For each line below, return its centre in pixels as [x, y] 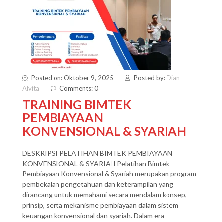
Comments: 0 [79, 88]
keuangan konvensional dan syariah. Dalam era [93, 215]
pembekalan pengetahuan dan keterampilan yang [98, 184]
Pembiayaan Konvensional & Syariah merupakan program [109, 174]
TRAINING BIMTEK [77, 104]
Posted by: [150, 78]
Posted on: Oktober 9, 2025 [72, 78]
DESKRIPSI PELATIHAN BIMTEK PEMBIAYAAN [97, 153]
